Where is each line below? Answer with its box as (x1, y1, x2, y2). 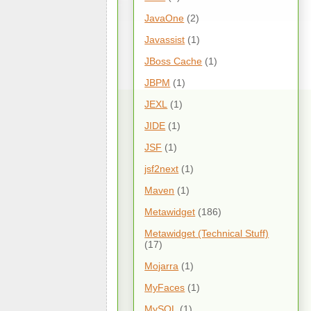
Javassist (144, 33, 185, 45)
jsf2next (144, 162, 179, 174)
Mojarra (144, 260, 179, 271)
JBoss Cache (144, 55, 203, 67)
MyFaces (144, 281, 185, 293)
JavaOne (144, 12, 185, 24)
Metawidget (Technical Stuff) (144, 227, 269, 239)
